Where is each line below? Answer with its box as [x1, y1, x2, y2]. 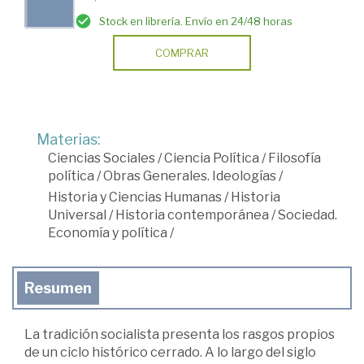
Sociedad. [278, 207, 337, 223]
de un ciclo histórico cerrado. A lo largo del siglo [24, 344, 316, 361]
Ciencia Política [164, 150, 259, 167]
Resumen [24, 279, 92, 297]
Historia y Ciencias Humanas [48, 189, 222, 206]
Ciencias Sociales [48, 150, 155, 167]
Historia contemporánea [115, 207, 269, 223]
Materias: [37, 131, 101, 149]
